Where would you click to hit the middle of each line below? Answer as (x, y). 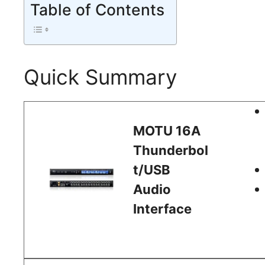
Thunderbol (171, 150)
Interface (163, 209)
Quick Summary (100, 77)
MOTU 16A (167, 130)
